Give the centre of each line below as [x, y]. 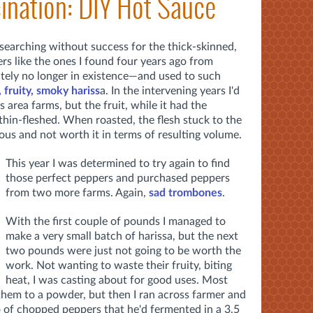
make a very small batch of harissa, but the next [122, 236]
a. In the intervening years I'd [170, 91]
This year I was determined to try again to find [118, 164]
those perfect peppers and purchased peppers [118, 179]
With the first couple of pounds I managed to [116, 222]
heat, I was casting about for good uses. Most [117, 281]
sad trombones [185, 193]
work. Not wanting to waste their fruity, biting [119, 266]
